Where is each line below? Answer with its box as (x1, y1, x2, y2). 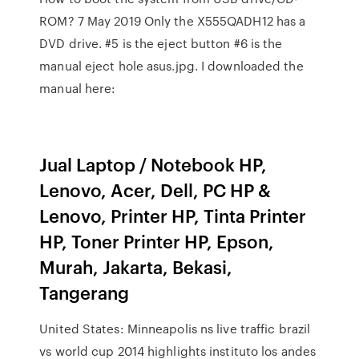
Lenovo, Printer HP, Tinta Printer (39, 203, 307, 228)
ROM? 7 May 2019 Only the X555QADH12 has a (39, 12, 306, 30)
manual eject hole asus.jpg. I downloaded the (39, 57, 304, 75)
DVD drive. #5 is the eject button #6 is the (39, 34, 283, 52)
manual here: (39, 79, 119, 97)
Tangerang (39, 280, 130, 305)
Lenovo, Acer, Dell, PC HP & (39, 177, 272, 202)
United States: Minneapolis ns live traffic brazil (39, 320, 311, 337)
